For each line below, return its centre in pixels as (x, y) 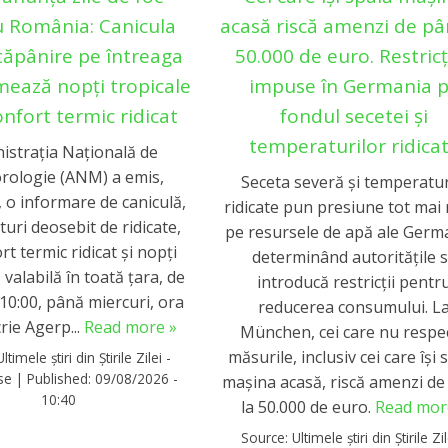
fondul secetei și (354, 115)
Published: (61, 378)
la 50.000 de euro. (307, 407)
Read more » (131, 327)
